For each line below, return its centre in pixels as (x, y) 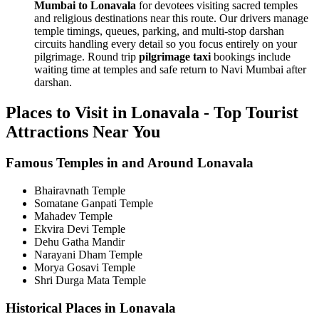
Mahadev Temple (73, 216)
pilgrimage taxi (175, 56)
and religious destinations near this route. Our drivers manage (171, 18)
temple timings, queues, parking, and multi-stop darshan (159, 31)
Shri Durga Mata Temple (90, 281)
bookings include (251, 56)
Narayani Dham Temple (88, 255)
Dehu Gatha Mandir (79, 242)
